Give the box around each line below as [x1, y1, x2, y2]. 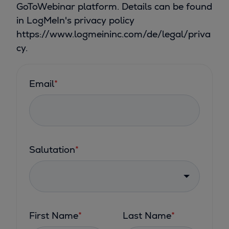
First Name [29, 210, 78, 222]
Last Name [123, 210, 171, 222]
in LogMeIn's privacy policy [16, 14, 134, 27]
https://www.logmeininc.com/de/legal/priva [16, 28, 211, 40]
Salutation [29, 144, 75, 156]
